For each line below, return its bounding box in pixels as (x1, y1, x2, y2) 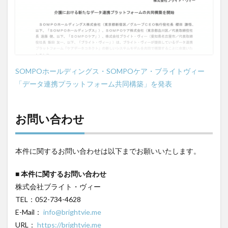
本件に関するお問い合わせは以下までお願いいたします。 (15, 147, 201, 155)
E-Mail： (15, 208, 43, 216)
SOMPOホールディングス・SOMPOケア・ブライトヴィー (15, 67, 205, 75)
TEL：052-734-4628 (15, 195, 81, 204)
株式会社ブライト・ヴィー (15, 182, 101, 191)
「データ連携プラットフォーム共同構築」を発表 (15, 79, 172, 88)
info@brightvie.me (43, 208, 101, 216)
